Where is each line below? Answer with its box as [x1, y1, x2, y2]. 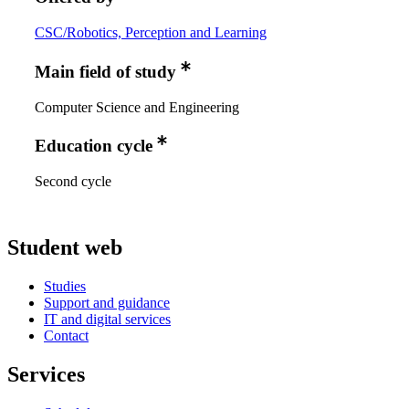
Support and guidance [44, 295, 170, 311]
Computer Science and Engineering [35, 99, 239, 115]
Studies [44, 278, 86, 295]
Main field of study [35, 61, 176, 81]
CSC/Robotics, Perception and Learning [35, 24, 267, 40]
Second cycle [35, 173, 111, 190]
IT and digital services [44, 311, 171, 328]
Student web [7, 236, 122, 260]
